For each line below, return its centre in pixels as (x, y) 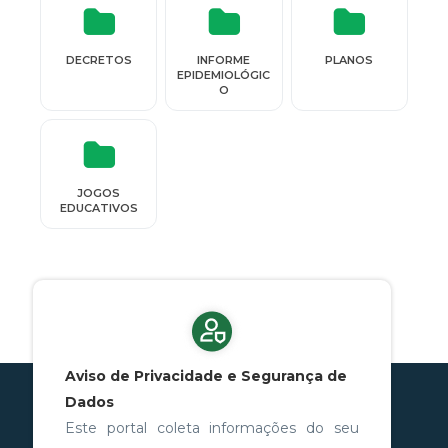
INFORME (224, 60)
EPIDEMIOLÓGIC (224, 75)
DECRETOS (98, 60)
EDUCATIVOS (98, 208)
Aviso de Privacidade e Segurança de (205, 376)
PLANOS (349, 60)
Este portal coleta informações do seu (212, 428)
